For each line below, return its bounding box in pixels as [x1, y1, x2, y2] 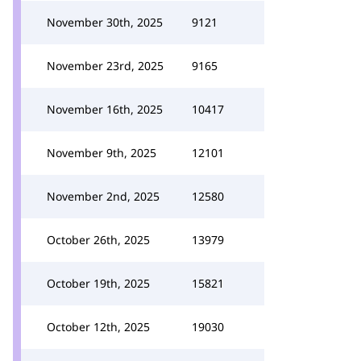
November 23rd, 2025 [47, 58, 164, 73]
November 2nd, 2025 [47, 189, 160, 204]
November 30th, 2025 [47, 15, 163, 30]
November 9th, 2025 [47, 145, 156, 160]
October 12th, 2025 [47, 319, 150, 334]
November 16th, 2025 [47, 102, 163, 117]
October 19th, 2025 [47, 276, 150, 291]
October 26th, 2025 [47, 232, 150, 247]
